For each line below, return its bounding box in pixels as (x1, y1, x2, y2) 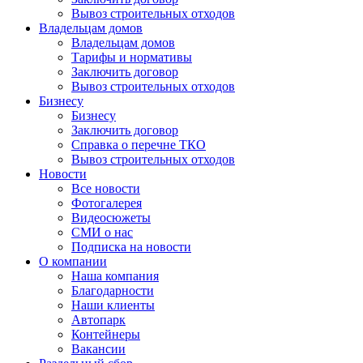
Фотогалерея (71, 196, 142, 210)
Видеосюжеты (71, 211, 151, 224)
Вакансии (71, 342, 126, 356)
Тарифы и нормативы (71, 50, 192, 64)
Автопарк (71, 313, 126, 327)
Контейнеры (71, 327, 140, 341)
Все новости (71, 181, 140, 195)
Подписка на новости (71, 240, 191, 254)
